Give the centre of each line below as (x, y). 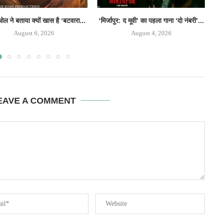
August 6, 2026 (34, 33)
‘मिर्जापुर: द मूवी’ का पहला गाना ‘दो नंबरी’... (151, 20)
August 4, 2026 (151, 33)
